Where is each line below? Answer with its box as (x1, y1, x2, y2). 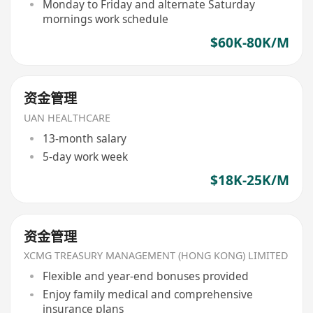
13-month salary (42, 130, 126, 146)
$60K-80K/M (210, 33, 289, 52)
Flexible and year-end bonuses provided (42, 268, 249, 284)
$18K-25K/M (210, 171, 289, 190)
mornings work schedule (42, 10, 168, 27)
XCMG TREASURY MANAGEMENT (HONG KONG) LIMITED (24, 249, 289, 263)
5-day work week (42, 148, 128, 164)
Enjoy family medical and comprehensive (42, 286, 253, 303)
